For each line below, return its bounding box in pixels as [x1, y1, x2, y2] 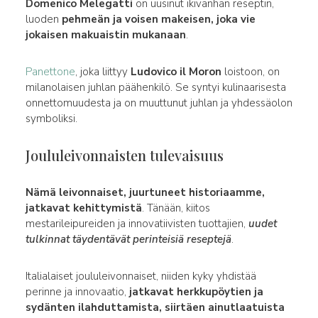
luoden [25, 11, 62, 26]
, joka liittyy [75, 64, 131, 79]
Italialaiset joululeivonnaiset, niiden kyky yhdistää [25, 268, 256, 283]
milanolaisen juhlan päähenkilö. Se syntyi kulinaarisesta [25, 79, 286, 94]
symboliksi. [25, 111, 77, 126]
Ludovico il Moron [130, 64, 221, 79]
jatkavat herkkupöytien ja [128, 284, 263, 299]
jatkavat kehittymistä [25, 200, 142, 215]
